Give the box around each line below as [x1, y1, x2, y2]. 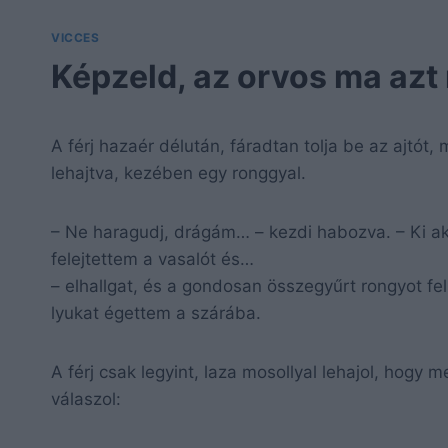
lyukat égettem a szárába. [51, 302, 261, 323]
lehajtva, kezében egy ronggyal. [51, 162, 306, 183]
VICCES [51, 30, 100, 45]
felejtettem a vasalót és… [51, 248, 254, 269]
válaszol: [51, 388, 121, 409]
